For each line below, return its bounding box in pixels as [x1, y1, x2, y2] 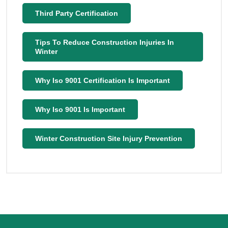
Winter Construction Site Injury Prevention [35, 134, 182, 142]
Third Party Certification [35, 9, 118, 17]
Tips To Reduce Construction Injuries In [35, 38, 174, 46]
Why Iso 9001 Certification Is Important [35, 76, 170, 84]
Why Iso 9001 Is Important [35, 105, 125, 113]
